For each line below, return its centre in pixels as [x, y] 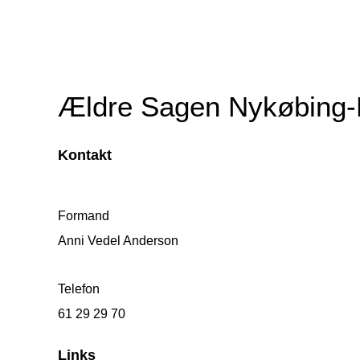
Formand [84, 216]
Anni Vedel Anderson [118, 241]
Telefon [79, 289]
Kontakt [85, 155]
